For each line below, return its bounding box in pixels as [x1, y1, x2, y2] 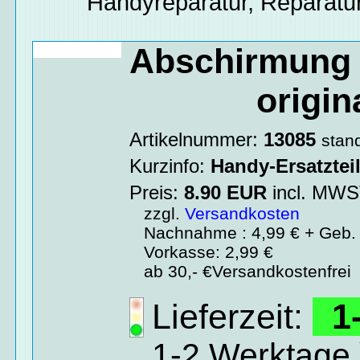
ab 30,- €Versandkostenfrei [129, 261, 352, 280]
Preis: [129, 181, 185, 203]
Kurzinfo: [129, 154, 211, 177]
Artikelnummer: [129, 128, 264, 150]
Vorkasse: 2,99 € [129, 242, 274, 261]
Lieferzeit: [152, 297, 304, 336]
